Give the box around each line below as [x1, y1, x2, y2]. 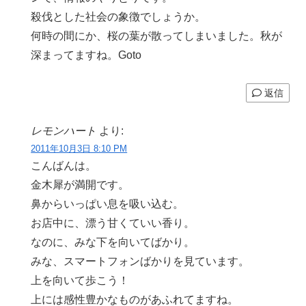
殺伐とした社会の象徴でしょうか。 [31, 11, 206, 23]
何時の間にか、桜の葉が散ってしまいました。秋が [31, 30, 283, 42]
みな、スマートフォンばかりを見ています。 [31, 255, 250, 267]
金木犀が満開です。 [31, 178, 130, 191]
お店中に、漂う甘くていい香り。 [31, 217, 195, 229]
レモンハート [31, 124, 97, 137]
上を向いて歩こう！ [31, 274, 130, 286]
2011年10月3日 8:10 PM [31, 143, 128, 154]
